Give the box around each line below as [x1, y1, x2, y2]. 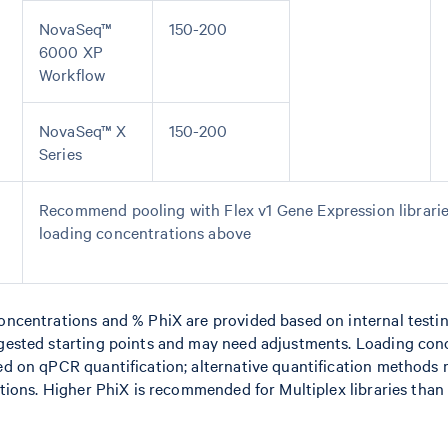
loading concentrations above [39, 221, 252, 243]
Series [39, 142, 82, 164]
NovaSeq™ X [39, 119, 127, 141]
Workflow [39, 63, 106, 85]
